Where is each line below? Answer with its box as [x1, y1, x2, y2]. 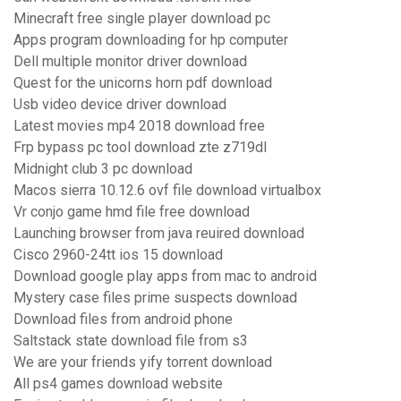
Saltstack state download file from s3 [13, 332, 248, 350]
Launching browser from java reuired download [13, 225, 304, 243]
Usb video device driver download [13, 96, 226, 114]
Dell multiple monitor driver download [13, 53, 247, 71]
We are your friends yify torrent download [13, 354, 272, 371]
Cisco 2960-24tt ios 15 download [13, 246, 223, 264]
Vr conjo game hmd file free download [13, 203, 250, 221]
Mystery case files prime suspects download [13, 289, 297, 307]
